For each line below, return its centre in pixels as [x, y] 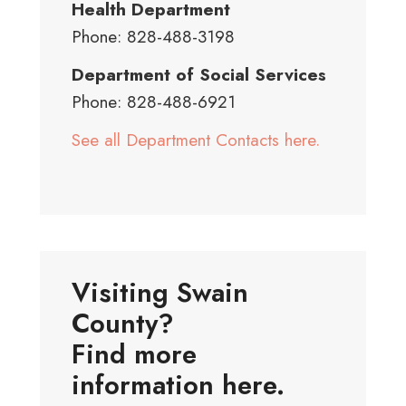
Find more [134, 354]
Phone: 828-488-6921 [154, 102]
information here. [178, 385]
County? [123, 324]
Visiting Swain [160, 293]
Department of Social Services [199, 75]
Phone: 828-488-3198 [153, 37]
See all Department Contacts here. [196, 140]
